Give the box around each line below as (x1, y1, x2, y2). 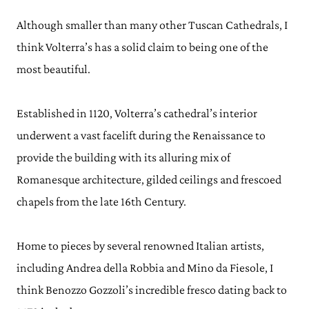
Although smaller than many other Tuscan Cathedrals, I (17, 17, 288, 32)
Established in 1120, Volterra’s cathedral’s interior (17, 106, 257, 120)
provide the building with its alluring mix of (17, 150, 230, 164)
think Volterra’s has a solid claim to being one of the (17, 39, 268, 54)
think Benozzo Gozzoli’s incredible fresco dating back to (17, 282, 287, 297)
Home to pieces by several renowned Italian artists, (17, 238, 264, 252)
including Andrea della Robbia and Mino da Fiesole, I (17, 260, 273, 275)
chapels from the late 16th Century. (17, 194, 186, 208)
